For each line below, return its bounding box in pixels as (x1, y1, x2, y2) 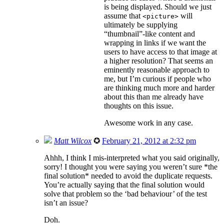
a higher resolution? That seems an (104, 56, 213, 65)
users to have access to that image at (104, 47, 217, 56)
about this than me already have (104, 92, 203, 101)
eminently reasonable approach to (104, 65, 209, 74)
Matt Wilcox (54, 136, 91, 145)
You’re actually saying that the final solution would (44, 180, 204, 189)
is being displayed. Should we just (104, 2, 211, 11)
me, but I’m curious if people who (104, 74, 211, 83)
